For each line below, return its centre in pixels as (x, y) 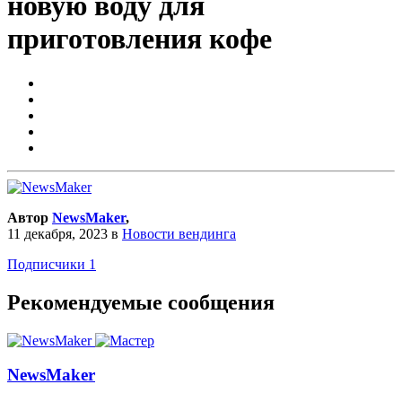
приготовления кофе (140, 39)
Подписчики (46, 264)
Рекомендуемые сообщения (141, 302)
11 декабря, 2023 (57, 233)
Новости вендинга (179, 233)
